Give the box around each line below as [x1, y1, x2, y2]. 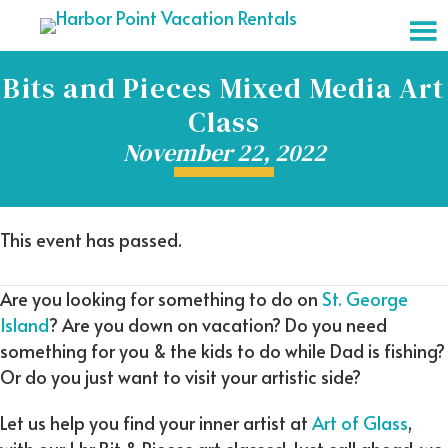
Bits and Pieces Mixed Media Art [3, 68, 445, 108]
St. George [322, 286, 408, 311]
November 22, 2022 [122, 136, 326, 169]
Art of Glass [312, 410, 408, 435]
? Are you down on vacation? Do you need [49, 312, 387, 337]
